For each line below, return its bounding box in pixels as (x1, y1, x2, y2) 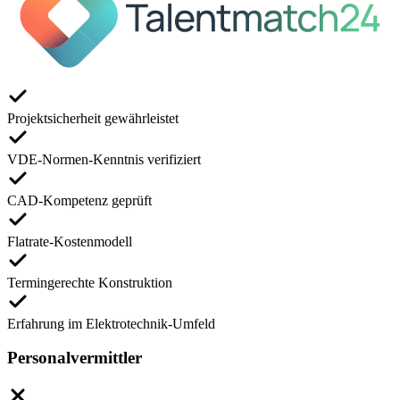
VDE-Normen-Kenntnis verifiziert (7, 151, 201, 167)
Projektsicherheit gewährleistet (7, 110, 179, 126)
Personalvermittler (7, 348, 142, 368)
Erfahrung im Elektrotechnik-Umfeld (7, 315, 215, 331)
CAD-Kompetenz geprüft (7, 192, 152, 208)
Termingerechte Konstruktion (7, 274, 172, 290)
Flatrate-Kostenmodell (7, 233, 132, 249)
